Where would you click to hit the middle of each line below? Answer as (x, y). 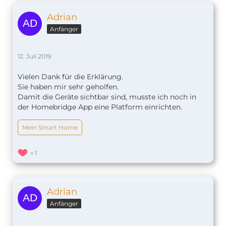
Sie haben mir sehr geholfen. (68, 87)
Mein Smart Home (50, 128)
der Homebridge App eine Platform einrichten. (100, 107)
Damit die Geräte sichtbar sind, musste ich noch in (107, 97)
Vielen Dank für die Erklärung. (70, 77)
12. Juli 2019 (34, 56)
